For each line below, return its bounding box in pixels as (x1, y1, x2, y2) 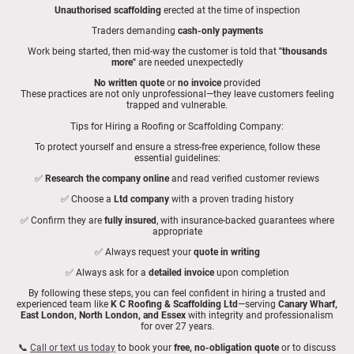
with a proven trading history (168, 194, 294, 205)
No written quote (93, 77, 164, 89)
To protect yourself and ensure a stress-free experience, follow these (34, 141, 320, 153)
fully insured (104, 214, 156, 226)
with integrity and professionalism (186, 310, 333, 322)
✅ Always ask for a (65, 267, 149, 279)
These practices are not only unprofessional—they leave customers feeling (20, 88, 334, 100)
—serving (238, 299, 278, 311)
